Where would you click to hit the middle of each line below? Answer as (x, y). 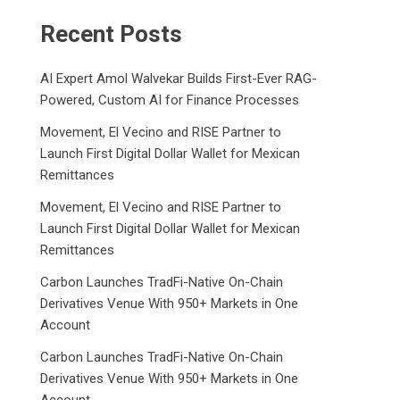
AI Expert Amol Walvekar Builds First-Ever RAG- (179, 79)
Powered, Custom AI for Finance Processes (170, 100)
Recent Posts (112, 34)
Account (66, 325)
